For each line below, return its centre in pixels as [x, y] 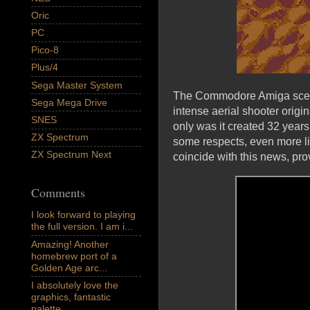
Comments [58, 192]
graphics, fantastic [71, 297]
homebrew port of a [74, 256]
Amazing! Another [70, 244]
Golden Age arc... [69, 267]
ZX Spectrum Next [71, 155]
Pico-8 [45, 50]
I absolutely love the [75, 285]
